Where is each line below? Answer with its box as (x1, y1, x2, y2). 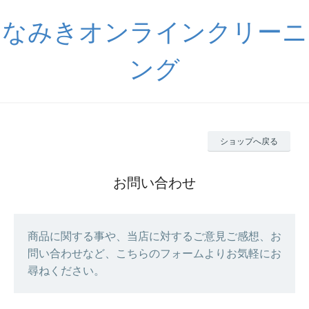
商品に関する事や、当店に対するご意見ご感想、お (28, 230, 281, 242)
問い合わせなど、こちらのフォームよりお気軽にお (28, 248, 281, 259)
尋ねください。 (28, 265, 105, 277)
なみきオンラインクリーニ (1, 18, 308, 46)
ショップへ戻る (220, 137, 278, 146)
